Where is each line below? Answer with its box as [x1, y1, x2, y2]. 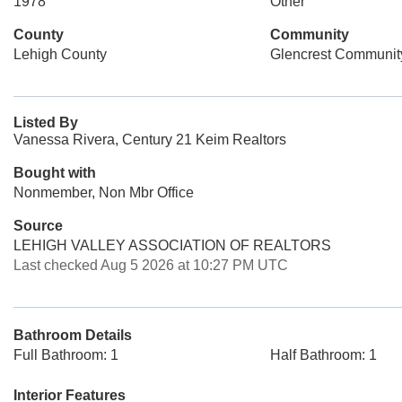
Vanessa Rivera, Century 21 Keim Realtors [13, 132, 286, 147]
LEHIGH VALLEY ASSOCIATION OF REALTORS [13, 238, 331, 253]
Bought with [13, 165, 96, 180]
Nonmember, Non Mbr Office [13, 185, 194, 200]
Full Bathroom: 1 [13, 347, 118, 363]
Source [13, 218, 63, 233]
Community [269, 27, 349, 42]
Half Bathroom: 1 [269, 347, 377, 363]
